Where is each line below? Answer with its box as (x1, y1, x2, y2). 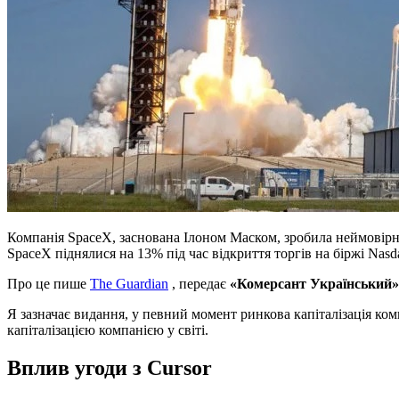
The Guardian (90, 275, 168, 291)
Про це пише (7, 275, 90, 291)
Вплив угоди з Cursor (7, 355, 212, 379)
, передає (168, 275, 230, 291)
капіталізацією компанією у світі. (7, 322, 208, 338)
